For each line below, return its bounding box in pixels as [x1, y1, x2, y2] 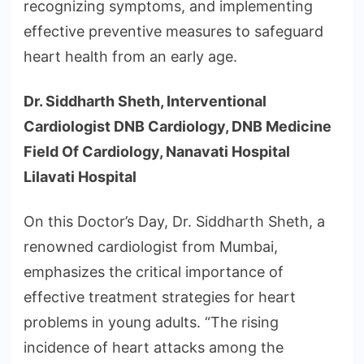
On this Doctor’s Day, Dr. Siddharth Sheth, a [24, 213, 325, 231]
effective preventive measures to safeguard [24, 23, 323, 41]
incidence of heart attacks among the [24, 339, 284, 357]
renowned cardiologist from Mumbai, [24, 238, 278, 256]
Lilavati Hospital [24, 168, 136, 186]
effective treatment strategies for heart [24, 288, 296, 306]
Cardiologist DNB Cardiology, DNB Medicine [24, 118, 331, 136]
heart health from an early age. [24, 48, 237, 66]
